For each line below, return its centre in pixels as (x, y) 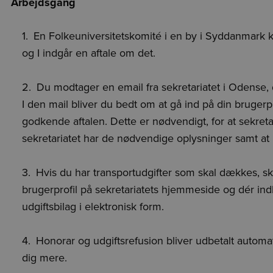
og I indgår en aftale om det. (89, 52)
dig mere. (46, 257)
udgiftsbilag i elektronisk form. (93, 206)
